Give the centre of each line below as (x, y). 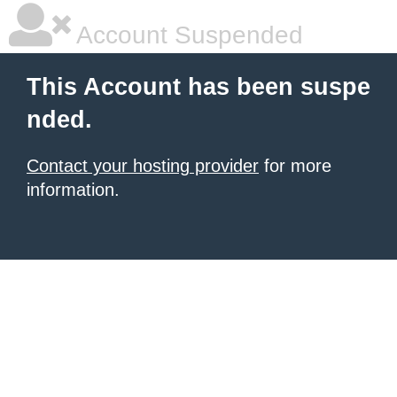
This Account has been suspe (198, 87)
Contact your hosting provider (143, 166)
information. (73, 190)
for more (295, 166)
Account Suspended (187, 35)
